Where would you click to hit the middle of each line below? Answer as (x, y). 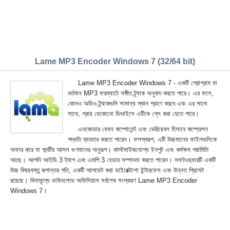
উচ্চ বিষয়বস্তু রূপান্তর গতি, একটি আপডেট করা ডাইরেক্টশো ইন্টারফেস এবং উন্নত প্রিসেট (107, 170)
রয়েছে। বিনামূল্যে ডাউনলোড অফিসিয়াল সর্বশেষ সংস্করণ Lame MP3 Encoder (104, 180)
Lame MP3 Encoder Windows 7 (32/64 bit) (115, 61)
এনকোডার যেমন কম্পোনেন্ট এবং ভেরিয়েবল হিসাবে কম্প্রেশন (143, 129)
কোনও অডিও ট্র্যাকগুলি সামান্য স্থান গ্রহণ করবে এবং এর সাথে (137, 103)
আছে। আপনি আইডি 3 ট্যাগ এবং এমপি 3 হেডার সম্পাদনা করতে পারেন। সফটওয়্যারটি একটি (113, 160)
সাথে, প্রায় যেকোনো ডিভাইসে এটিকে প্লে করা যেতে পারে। (133, 114)
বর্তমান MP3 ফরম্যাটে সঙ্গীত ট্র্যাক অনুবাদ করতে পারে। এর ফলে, (141, 93)
